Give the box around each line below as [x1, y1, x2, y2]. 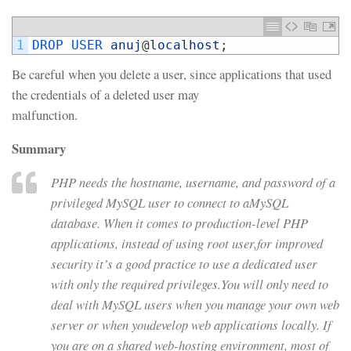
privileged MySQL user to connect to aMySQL [51, 193, 288, 212]
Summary [12, 139, 66, 159]
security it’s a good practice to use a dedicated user [51, 254, 317, 273]
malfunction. [12, 106, 78, 125]
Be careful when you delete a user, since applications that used [12, 65, 331, 84]
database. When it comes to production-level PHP [51, 213, 308, 232]
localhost [150, 38, 220, 53]
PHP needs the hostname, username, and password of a [51, 172, 335, 191]
